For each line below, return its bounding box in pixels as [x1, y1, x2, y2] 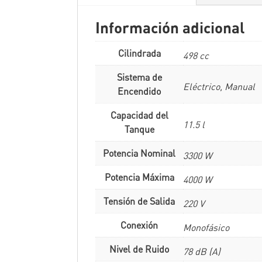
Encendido [118, 85, 161, 98]
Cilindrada [118, 47, 161, 60]
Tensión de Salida [104, 195, 175, 208]
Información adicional [95, 18, 244, 37]
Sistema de [116, 71, 162, 84]
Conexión [120, 219, 158, 232]
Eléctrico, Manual [183, 81, 255, 93]
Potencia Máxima [104, 171, 174, 184]
